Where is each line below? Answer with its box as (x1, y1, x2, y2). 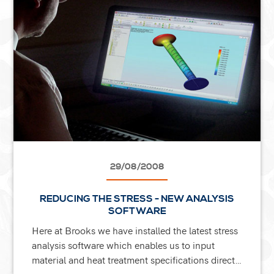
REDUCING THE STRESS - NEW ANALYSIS (40, 192, 234, 205)
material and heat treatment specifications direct (32, 252, 235, 267)
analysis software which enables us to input (32, 237, 215, 252)
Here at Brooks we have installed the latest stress (32, 223, 239, 237)
